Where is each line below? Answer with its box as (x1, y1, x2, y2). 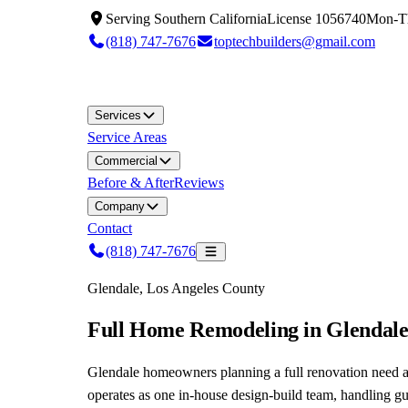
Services (95, 108, 141, 122)
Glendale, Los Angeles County (87, 280, 265, 296)
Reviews (174, 175, 224, 190)
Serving (106, 11, 154, 26)
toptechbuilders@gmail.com (214, 34, 375, 49)
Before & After (87, 175, 174, 190)
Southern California (154, 11, 267, 26)
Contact (87, 220, 132, 236)
